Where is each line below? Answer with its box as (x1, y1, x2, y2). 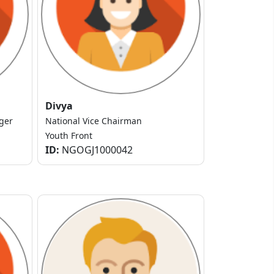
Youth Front (45, 130, 92, 142)
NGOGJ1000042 (59, 143, 133, 157)
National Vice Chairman (45, 115, 142, 127)
